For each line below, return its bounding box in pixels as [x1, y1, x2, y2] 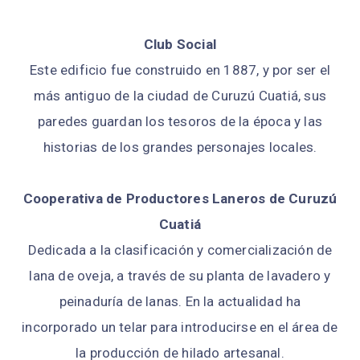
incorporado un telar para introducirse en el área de [22, 319, 338, 336]
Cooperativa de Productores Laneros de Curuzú [22, 190, 337, 207]
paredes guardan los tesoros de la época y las [37, 113, 322, 130]
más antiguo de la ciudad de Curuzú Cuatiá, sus [33, 88, 327, 104]
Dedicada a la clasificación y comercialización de [27, 242, 333, 259]
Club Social [143, 36, 217, 53]
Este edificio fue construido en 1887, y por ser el [29, 62, 330, 79]
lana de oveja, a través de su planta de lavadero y [29, 268, 331, 284]
